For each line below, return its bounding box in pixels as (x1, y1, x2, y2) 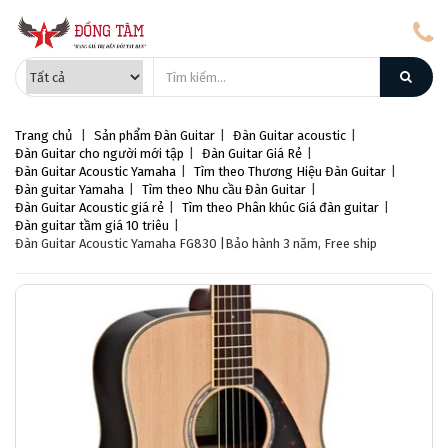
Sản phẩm (94, 128, 151, 143)
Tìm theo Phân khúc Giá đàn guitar (182, 200, 379, 215)
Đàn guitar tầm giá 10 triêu (15, 218, 169, 233)
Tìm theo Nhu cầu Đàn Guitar (142, 182, 306, 197)
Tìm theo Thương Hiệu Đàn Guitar (194, 164, 386, 179)
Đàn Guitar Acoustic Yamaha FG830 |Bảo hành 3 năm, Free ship (15, 236, 377, 251)
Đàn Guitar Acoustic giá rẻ (15, 200, 164, 215)
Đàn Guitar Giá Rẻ (202, 146, 302, 161)
